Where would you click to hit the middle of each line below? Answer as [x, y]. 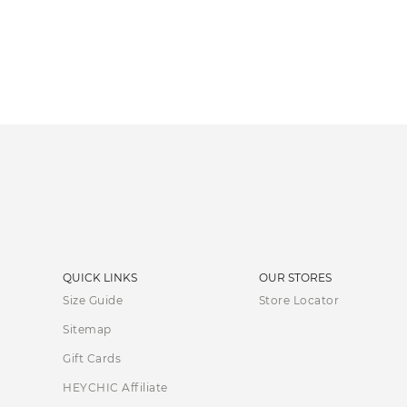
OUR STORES [295, 278]
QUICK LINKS [100, 278]
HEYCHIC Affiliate [115, 388]
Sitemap [87, 330]
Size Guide [93, 301]
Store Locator [299, 301]
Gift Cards [92, 359]
